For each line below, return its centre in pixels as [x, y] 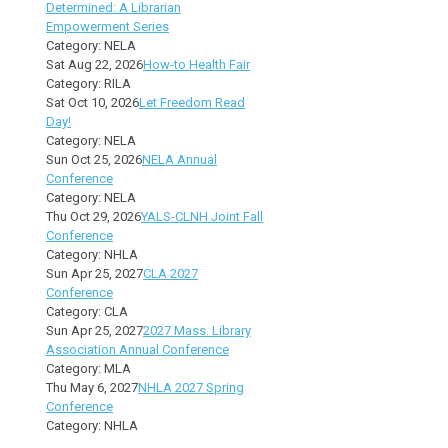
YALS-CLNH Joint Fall [202, 216]
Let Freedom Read [192, 102]
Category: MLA [88, 368]
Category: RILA [88, 83]
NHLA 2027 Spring [191, 387]
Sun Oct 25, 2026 [94, 159]
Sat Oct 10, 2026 [92, 102]
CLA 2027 [170, 273]
